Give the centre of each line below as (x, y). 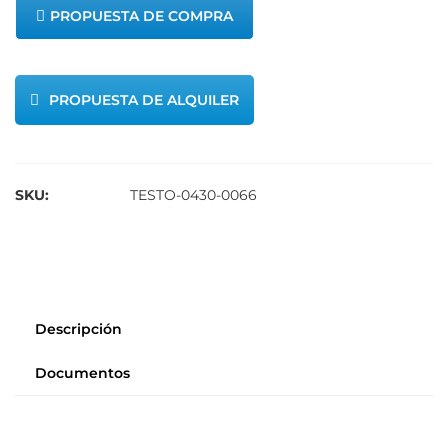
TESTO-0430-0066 (193, 194)
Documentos (82, 372)
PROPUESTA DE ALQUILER (144, 99)
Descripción (78, 328)
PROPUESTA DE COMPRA (141, 15)
